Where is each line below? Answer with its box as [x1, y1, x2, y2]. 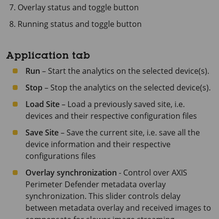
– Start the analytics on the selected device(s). [40, 65, 209, 76]
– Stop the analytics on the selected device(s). [43, 82, 211, 93]
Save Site [25, 127, 59, 138]
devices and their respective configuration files [25, 110, 197, 121]
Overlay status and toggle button [18, 1, 139, 13]
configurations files [25, 150, 96, 161]
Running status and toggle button [18, 18, 142, 29]
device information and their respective [25, 138, 171, 150]
